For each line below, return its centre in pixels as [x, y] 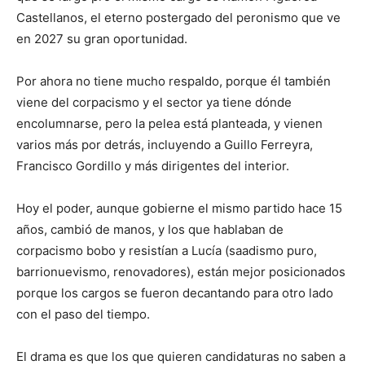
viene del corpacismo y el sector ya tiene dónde [154, 103]
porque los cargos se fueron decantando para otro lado [175, 293]
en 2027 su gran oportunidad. [102, 39]
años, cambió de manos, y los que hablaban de [150, 230]
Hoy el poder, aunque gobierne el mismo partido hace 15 [179, 209]
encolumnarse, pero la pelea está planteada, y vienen [169, 124]
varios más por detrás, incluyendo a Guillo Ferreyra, [165, 145]
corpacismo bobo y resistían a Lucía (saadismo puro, [167, 251]
